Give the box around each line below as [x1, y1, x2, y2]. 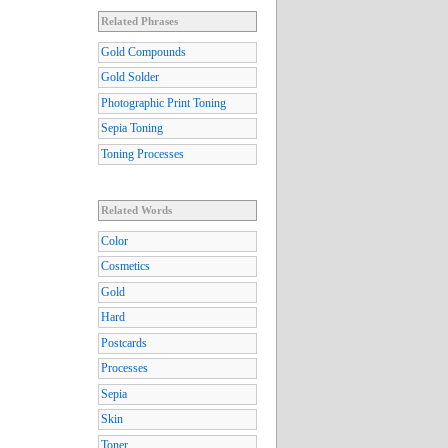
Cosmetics [101, 259, 150, 274]
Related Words [101, 203, 172, 216]
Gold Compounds [101, 44, 186, 59]
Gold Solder [101, 70, 159, 85]
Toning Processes [101, 146, 184, 161]
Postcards [101, 335, 147, 350]
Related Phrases [101, 14, 178, 27]
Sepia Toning [101, 121, 163, 136]
